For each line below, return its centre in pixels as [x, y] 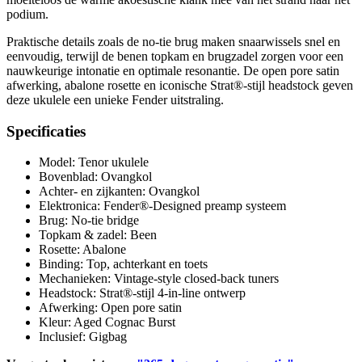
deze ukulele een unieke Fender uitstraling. [115, 100]
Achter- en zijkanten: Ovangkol [119, 192]
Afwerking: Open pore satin [110, 308]
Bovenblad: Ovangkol [95, 177]
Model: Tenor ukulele [94, 162]
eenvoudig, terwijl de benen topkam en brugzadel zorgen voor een [175, 56]
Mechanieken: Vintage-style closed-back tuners [159, 279]
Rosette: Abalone [82, 250]
